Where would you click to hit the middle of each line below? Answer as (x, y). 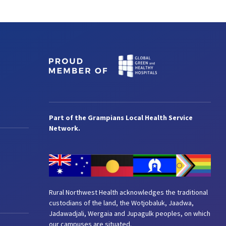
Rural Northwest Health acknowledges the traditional (128, 192)
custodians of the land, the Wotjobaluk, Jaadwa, (121, 203)
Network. (65, 128)
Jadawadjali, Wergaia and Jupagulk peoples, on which (130, 213)
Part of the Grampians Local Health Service (121, 117)
